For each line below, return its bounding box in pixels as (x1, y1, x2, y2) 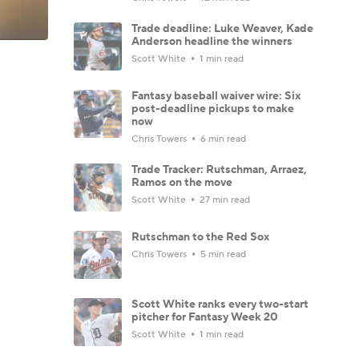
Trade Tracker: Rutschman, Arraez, (131, 162, 307, 177)
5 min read (198, 248, 246, 260)
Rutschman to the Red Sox (131, 229, 269, 244)
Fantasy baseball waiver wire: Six (131, 88, 301, 103)
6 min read (198, 132, 246, 145)
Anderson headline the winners (131, 34, 292, 49)
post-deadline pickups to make (131, 101, 294, 116)
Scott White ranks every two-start (131, 296, 309, 312)
